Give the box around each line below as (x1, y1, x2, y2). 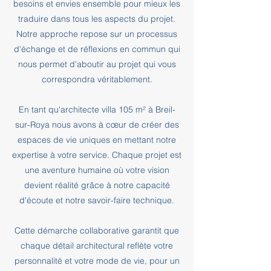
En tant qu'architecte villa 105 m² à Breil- (18, 104, 175, 115)
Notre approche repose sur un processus (16, 28, 177, 39)
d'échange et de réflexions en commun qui (13, 44, 180, 54)
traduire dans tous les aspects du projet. (18, 13, 175, 24)
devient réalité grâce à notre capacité (24, 180, 170, 191)
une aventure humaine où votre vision (24, 165, 169, 175)
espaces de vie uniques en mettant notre (18, 134, 176, 145)
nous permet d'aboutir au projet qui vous (18, 59, 176, 70)
